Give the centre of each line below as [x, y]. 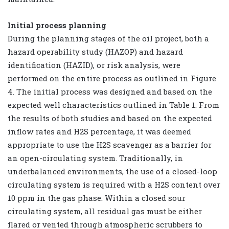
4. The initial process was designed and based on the [110, 91]
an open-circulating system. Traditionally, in [95, 158]
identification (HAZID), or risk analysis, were [94, 65]
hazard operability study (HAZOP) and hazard [95, 51]
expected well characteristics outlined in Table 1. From [113, 105]
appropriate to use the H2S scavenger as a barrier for [110, 144]
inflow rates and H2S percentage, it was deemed [99, 131]
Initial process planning [57, 25]
